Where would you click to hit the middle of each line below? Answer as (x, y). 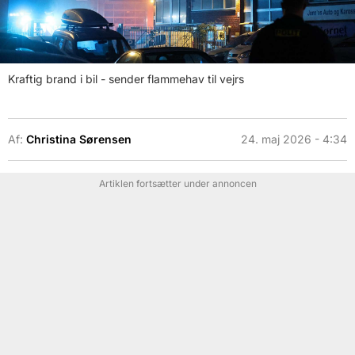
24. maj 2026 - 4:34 (294, 139)
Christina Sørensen (79, 139)
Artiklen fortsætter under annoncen (177, 183)
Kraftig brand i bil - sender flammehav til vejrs (126, 78)
